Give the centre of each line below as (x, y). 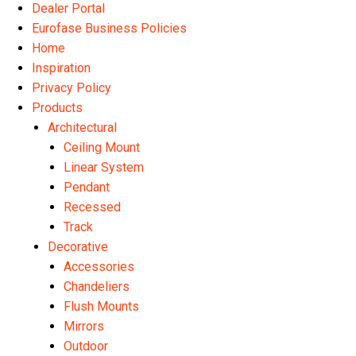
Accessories (99, 266)
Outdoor (86, 346)
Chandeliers (97, 286)
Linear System (104, 167)
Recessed (92, 207)
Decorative (78, 246)
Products (57, 107)
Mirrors (84, 326)
